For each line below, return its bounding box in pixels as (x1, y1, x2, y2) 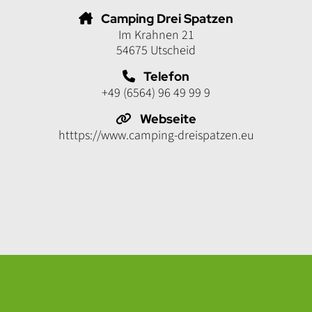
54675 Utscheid (116, 42, 196, 60)
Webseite (140, 111, 196, 127)
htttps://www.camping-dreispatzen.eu (58, 127, 254, 145)
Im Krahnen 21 (118, 26, 194, 45)
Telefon (143, 68, 189, 85)
